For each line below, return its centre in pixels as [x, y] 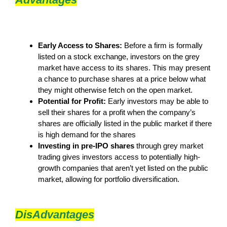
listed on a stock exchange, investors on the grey [119, 56]
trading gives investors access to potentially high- [119, 157]
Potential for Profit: [72, 101]
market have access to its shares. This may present [124, 67]
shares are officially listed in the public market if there [125, 123]
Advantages [63, 214]
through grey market [169, 145]
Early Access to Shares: [80, 45]
